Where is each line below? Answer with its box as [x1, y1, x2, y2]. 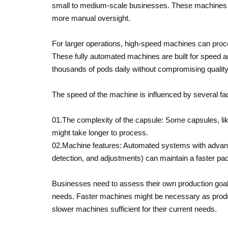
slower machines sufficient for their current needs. [52, 205, 217, 213]
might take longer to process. [52, 128, 148, 137]
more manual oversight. [52, 14, 130, 22]
